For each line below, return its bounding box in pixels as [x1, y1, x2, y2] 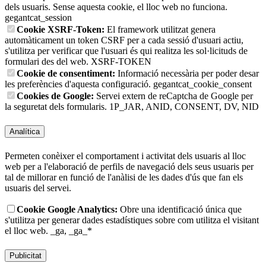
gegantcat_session [5, 12, 72, 23]
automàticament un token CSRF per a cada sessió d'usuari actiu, [5, 34, 243, 45]
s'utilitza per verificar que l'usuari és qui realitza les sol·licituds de [5, 45, 248, 56]
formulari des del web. [5, 56, 91, 66]
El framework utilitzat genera [104, 24, 216, 34]
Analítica [9, 126, 40, 136]
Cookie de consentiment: [17, 68, 115, 78]
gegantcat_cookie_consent [153, 78, 252, 89]
